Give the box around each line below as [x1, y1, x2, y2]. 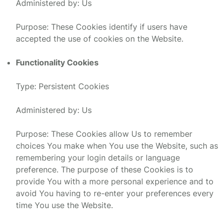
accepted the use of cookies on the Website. [16, 34, 183, 44]
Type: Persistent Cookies [16, 81, 109, 92]
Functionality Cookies [16, 57, 99, 68]
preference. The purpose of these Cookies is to [16, 165, 193, 175]
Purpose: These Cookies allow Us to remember [16, 129, 192, 139]
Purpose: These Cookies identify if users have [16, 22, 187, 32]
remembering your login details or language [16, 153, 180, 163]
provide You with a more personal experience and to [16, 176, 214, 187]
